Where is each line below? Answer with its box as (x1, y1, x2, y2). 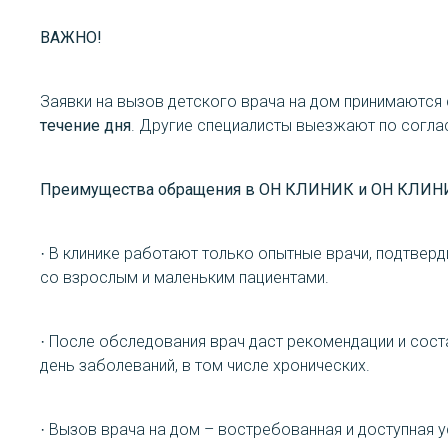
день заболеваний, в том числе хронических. (40, 356, 370, 375)
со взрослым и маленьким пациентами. (40, 268, 329, 287)
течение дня (40, 116, 131, 135)
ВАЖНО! (40, 28, 102, 47)
